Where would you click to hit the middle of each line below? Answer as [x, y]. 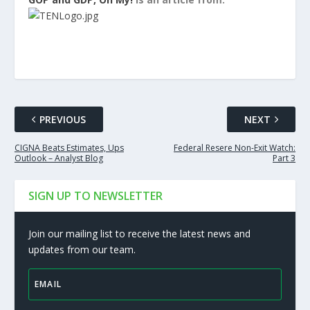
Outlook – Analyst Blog [58, 158]
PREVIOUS [62, 120]
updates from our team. [82, 250]
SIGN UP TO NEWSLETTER [95, 196]
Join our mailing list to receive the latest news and [139, 234]
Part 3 [284, 158]
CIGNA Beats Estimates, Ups [69, 148]
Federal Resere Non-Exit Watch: [235, 148]
